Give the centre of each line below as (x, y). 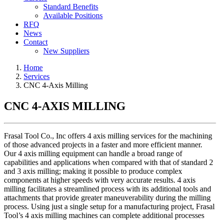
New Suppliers (66, 51)
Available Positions (73, 15)
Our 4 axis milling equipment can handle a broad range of (93, 153)
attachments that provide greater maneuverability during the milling (107, 197)
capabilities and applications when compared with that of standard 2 (109, 162)
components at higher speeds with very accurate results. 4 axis (100, 180)
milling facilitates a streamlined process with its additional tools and (108, 189)
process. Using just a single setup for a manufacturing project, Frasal (109, 206)
